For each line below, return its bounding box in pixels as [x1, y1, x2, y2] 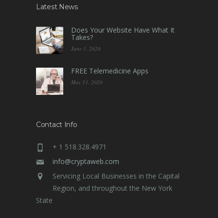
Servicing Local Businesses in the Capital [53, 171, 180, 181]
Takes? [71, 32, 93, 42]
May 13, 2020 [71, 78, 103, 86]
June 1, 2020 [71, 44, 101, 52]
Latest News [36, 2, 78, 11]
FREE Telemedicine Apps [71, 66, 148, 75]
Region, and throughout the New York [53, 183, 172, 193]
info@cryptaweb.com [53, 156, 119, 166]
